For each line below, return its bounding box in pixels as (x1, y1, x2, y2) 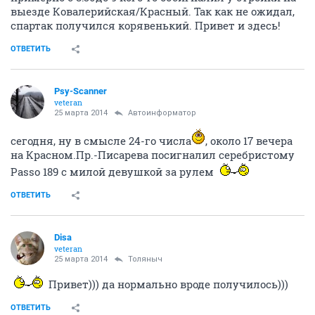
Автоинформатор (128, 108, 196, 117)
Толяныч (128, 255, 162, 264)
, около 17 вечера (205, 134, 292, 148)
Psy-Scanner (54, 86, 107, 96)
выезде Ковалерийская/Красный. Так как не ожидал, (11, 4, 295, 18)
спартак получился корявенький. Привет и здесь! (11, 18, 281, 32)
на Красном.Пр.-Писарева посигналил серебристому (11, 148, 295, 162)
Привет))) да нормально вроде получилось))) (46, 277, 288, 291)
